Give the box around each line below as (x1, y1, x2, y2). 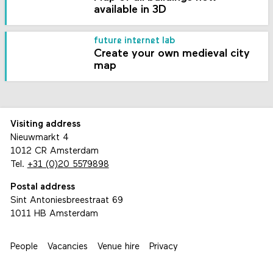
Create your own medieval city (94, 48, 250, 60)
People (10, 242, 38, 252)
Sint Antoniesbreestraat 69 (10, 196, 123, 205)
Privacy (149, 242, 178, 252)
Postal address (10, 182, 75, 192)
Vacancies (47, 242, 88, 252)
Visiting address (10, 119, 80, 129)
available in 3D (94, 4, 167, 16)
